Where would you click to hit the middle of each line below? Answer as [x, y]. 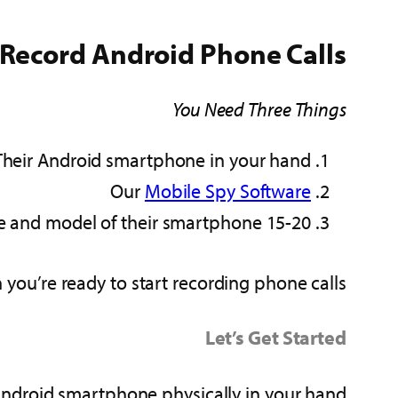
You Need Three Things [259, 109]
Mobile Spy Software [227, 191]
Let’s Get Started [275, 338]
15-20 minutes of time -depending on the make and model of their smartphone [288, 222]
